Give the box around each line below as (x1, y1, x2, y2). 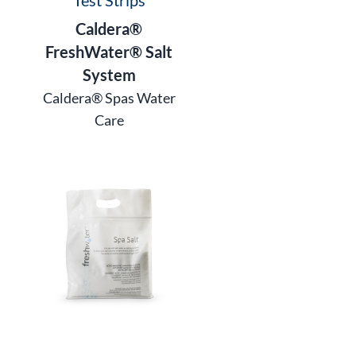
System (82, 64, 136, 84)
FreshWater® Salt (45, 41, 173, 61)
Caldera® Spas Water (42, 88, 176, 106)
